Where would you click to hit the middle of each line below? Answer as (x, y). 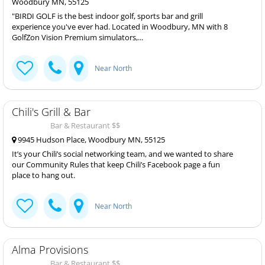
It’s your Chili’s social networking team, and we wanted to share (122, 154)
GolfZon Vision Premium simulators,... (77, 37)
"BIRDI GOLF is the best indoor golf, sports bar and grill (107, 16)
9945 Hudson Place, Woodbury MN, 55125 (91, 140)
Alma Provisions (50, 250)
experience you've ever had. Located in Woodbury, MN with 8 (120, 27)
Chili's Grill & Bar (51, 112)
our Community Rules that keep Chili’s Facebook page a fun (116, 164)
